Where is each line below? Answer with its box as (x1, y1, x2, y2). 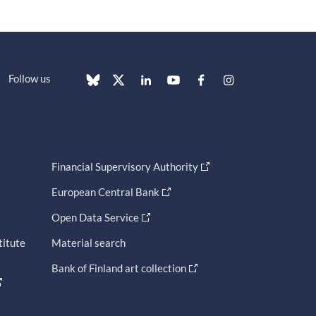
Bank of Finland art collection (51, 262, 186, 275)
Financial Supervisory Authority (51, 160, 198, 174)
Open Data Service (51, 211, 139, 224)
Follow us (8, 72, 51, 85)
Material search (51, 236, 126, 250)
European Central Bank (51, 186, 159, 199)
